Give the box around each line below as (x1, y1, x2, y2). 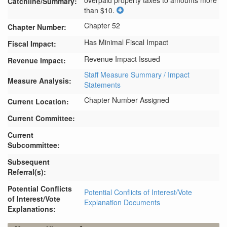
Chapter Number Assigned (84, 95, 169, 105)
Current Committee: (8, 113, 75, 123)
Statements (84, 80, 121, 90)
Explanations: (8, 204, 56, 214)
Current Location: (8, 96, 69, 106)
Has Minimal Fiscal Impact (84, 37, 168, 47)
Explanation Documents (84, 197, 160, 207)
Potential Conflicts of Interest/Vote (84, 187, 192, 197)
